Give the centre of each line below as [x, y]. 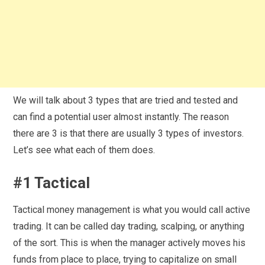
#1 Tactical [52, 182]
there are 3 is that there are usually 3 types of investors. [129, 133]
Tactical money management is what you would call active [132, 209]
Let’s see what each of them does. [84, 150]
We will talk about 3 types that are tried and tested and [126, 100]
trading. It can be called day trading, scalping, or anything [129, 226]
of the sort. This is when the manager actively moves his [130, 243]
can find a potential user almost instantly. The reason [121, 117]
